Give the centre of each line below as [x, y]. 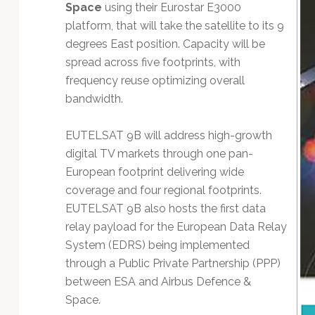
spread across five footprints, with [153, 62]
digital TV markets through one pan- [159, 153]
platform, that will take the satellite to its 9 [174, 25]
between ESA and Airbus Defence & [158, 281]
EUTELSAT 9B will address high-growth [168, 135]
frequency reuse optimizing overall [155, 80]
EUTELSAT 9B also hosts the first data [165, 208]
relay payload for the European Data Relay [176, 226]
